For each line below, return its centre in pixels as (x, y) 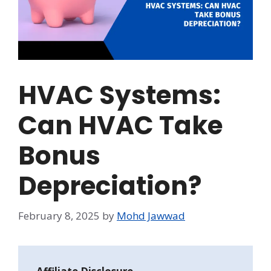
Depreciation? (110, 186)
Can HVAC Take (120, 126)
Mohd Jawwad (151, 215)
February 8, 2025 (59, 215)
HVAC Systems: (119, 96)
